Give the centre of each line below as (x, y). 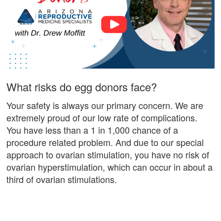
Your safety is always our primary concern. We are (105, 105)
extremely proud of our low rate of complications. (102, 117)
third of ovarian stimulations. (62, 179)
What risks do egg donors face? (82, 87)
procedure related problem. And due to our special (105, 142)
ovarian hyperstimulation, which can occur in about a (110, 166)
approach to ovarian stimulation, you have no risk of (108, 154)
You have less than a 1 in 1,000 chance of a (92, 129)
